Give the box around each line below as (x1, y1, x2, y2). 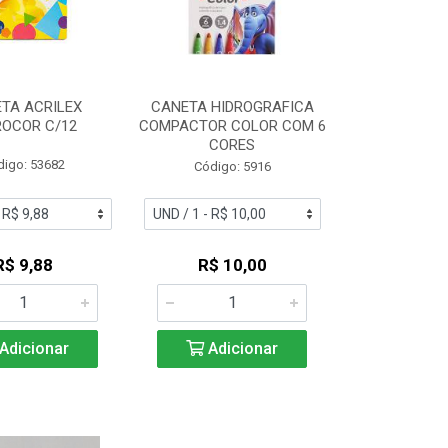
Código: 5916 (193, 159, 271, 174)
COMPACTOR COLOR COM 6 (138, 117, 326, 135)
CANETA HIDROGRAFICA (150, 98, 314, 116)
